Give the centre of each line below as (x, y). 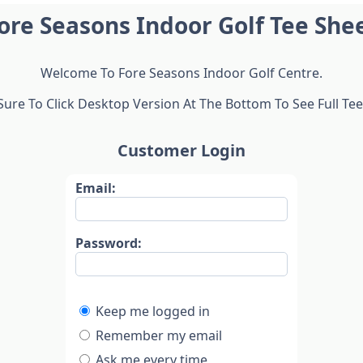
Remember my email (159, 335)
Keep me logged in (153, 311)
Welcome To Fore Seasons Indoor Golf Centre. (181, 73)
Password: (109, 243)
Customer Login (181, 150)
